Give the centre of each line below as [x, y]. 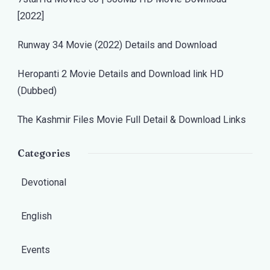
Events [36, 250]
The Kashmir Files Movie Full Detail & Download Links [132, 120]
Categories [44, 153]
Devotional [44, 182]
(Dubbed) [37, 91]
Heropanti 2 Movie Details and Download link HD [121, 74]
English [36, 216]
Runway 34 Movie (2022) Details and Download [117, 45]
